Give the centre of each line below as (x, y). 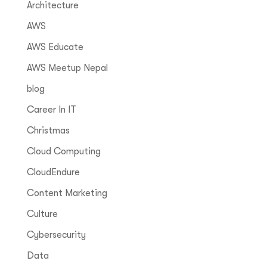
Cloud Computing (63, 152)
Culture (42, 214)
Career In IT (51, 110)
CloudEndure (53, 173)
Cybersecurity (56, 235)
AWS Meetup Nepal (67, 68)
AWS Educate (55, 47)
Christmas (48, 131)
